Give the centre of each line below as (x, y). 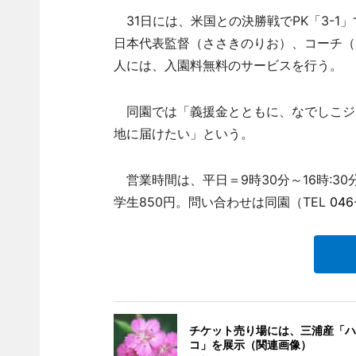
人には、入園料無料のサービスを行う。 (228, 65)
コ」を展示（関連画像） (250, 344)
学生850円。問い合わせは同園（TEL (221, 202)
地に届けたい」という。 (183, 133)
